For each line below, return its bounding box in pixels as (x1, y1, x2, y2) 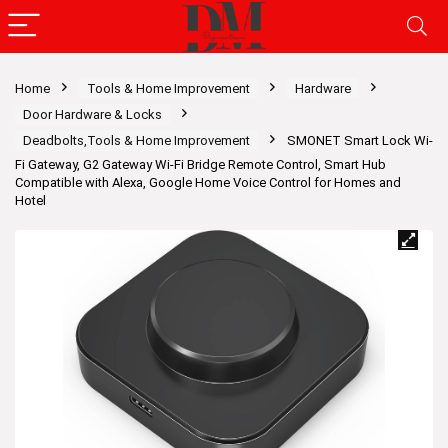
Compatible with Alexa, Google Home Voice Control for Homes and (15, 175, 401, 190)
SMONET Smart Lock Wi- (287, 133, 433, 148)
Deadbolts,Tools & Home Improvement (23, 133, 250, 148)
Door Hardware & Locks (23, 107, 162, 122)
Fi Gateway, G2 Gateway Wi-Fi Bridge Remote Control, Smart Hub (15, 157, 386, 172)
